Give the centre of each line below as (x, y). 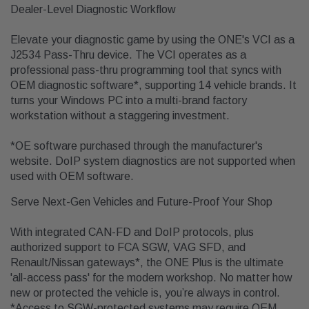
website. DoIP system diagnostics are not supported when (153, 161)
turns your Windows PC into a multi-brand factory (129, 101)
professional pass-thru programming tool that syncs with (146, 70)
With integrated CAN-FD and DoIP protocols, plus (132, 232)
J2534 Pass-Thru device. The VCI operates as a (128, 55)
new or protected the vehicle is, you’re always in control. (145, 293)
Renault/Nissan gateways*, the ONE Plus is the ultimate (147, 263)
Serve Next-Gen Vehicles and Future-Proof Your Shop (141, 202)
